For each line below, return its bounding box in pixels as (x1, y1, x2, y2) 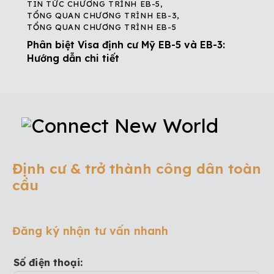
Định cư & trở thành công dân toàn (12, 159, 261, 177)
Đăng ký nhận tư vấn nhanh (12, 223, 168, 238)
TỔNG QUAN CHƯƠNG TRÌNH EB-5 (27, 22, 177, 32)
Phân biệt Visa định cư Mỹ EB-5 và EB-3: (27, 39, 225, 51)
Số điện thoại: (13, 256, 83, 269)
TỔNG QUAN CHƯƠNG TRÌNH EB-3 (27, 10, 177, 21)
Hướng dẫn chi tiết (27, 52, 119, 65)
